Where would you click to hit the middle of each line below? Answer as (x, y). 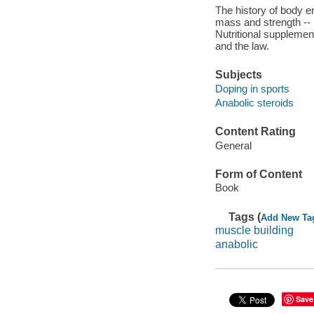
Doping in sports (252, 88)
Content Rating (255, 132)
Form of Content (258, 174)
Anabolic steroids (254, 102)
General (233, 145)
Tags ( (245, 217)
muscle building (254, 231)
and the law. (242, 46)
